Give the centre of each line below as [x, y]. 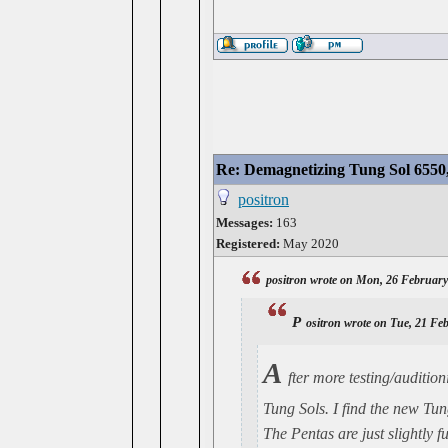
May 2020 [309, 243]
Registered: [248, 243]
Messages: [244, 222]
